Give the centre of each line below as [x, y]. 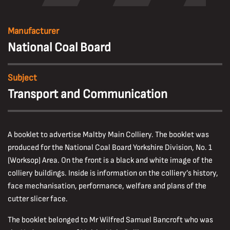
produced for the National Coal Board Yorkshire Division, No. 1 [110, 148]
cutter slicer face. [37, 199]
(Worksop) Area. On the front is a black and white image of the [110, 160]
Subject [22, 78]
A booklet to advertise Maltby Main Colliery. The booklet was [108, 135]
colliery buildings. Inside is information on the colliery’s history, [113, 173]
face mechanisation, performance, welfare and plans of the [107, 186]
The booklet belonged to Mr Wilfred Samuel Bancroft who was [110, 220]
